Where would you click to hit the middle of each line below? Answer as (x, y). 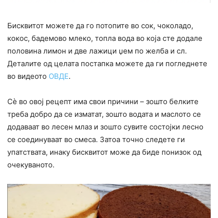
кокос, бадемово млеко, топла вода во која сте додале (105, 38)
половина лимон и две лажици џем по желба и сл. (97, 51)
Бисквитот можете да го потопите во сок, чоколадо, (100, 25)
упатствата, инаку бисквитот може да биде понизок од (104, 152)
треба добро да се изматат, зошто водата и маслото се (104, 114)
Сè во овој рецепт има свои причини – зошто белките (103, 101)
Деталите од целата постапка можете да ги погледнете (107, 63)
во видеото (28, 76)
